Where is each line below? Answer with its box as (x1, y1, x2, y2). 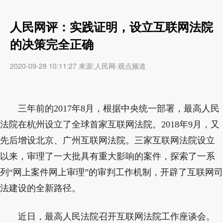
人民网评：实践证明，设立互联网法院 (10, 18, 213, 35)
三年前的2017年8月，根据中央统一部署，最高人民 (18, 104, 220, 114)
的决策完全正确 (10, 35, 94, 53)
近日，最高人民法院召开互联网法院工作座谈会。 (18, 212, 215, 222)
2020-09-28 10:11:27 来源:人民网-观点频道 (10, 61, 146, 71)
